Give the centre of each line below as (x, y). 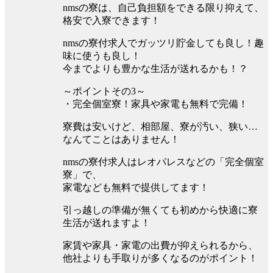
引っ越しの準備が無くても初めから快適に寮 (160, 210)
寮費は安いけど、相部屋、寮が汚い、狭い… (160, 126)
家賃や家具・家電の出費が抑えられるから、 (160, 245)
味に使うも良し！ (102, 55)
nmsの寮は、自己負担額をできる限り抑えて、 (163, 7)
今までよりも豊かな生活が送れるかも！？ (155, 68)
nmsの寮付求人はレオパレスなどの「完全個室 (163, 161)
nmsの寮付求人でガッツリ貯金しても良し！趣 (163, 43)
